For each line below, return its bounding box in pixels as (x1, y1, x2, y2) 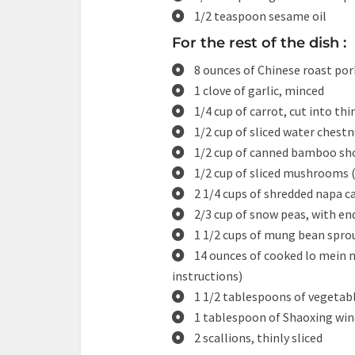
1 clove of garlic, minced (194, 82, 324, 98)
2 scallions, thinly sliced (194, 330, 323, 345)
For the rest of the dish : (172, 34, 346, 52)
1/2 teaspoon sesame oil (194, 8, 326, 24)
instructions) (172, 268, 242, 284)
